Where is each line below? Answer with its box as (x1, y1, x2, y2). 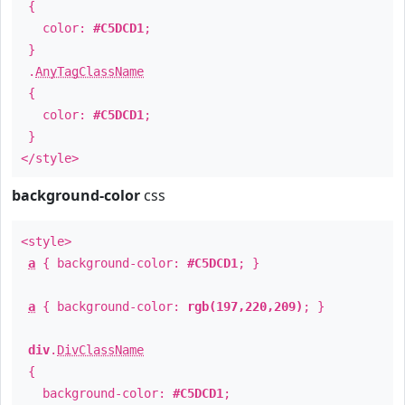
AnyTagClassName (35, 64, 144, 79)
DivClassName (57, 343, 144, 357)
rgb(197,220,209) (187, 299, 303, 314)
